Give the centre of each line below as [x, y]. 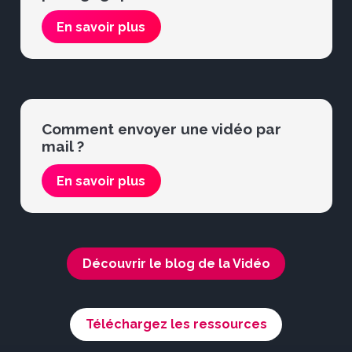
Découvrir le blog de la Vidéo [176, 264]
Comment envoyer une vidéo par [162, 129]
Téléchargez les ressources [176, 324]
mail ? [63, 147]
